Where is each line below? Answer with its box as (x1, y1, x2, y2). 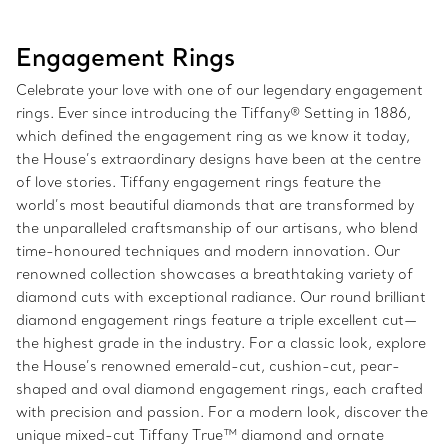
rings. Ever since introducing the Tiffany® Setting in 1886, (16, 104, 411, 123)
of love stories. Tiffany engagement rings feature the (16, 173, 381, 192)
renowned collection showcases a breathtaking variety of (16, 265, 413, 284)
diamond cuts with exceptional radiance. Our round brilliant (16, 288, 426, 307)
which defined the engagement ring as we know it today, (16, 127, 410, 146)
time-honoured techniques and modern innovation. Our (16, 242, 400, 261)
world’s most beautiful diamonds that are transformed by (16, 196, 414, 215)
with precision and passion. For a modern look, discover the (16, 403, 428, 422)
